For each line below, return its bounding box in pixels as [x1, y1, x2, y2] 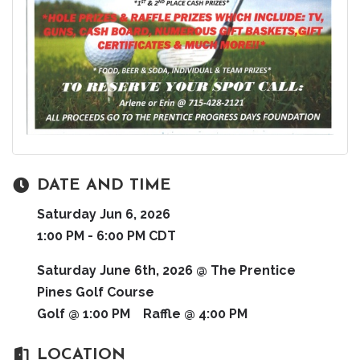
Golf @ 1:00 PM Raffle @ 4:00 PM [37, 306, 247, 322]
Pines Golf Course [37, 284, 154, 301]
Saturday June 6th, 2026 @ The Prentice [37, 263, 296, 279]
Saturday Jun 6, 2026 [37, 207, 170, 223]
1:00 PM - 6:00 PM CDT [37, 228, 176, 244]
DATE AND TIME [37, 178, 171, 194]
